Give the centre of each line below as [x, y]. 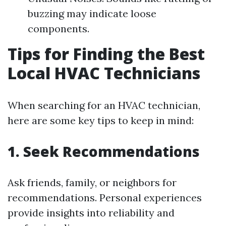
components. [59, 28]
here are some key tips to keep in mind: [101, 120]
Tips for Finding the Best [106, 53]
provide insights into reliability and [91, 212]
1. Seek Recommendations [104, 151]
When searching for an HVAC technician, [104, 105]
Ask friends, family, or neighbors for [92, 182]
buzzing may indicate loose [92, 13]
